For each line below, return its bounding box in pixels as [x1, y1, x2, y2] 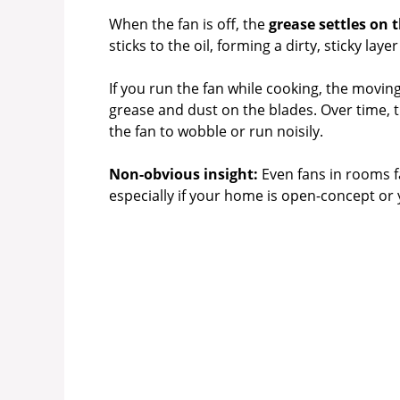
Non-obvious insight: [109, 164, 258, 185]
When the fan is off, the [109, 14, 269, 35]
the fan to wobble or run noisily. [109, 121, 323, 142]
